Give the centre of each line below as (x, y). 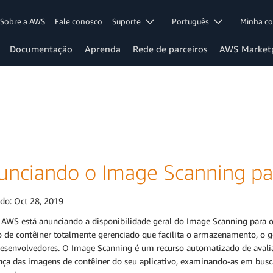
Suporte (129, 21)
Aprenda (103, 49)
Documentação (41, 49)
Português (193, 21)
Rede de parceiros (170, 49)
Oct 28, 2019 (39, 201)
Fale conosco (79, 21)
